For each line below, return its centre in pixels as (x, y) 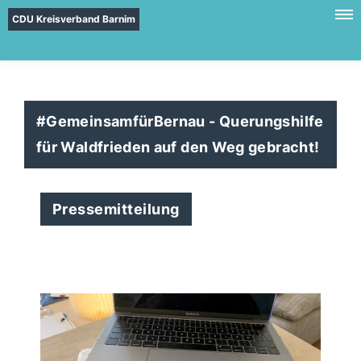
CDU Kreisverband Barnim (74, 19)
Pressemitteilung (116, 209)
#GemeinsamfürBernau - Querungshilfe (180, 121)
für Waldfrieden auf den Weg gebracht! (178, 147)
